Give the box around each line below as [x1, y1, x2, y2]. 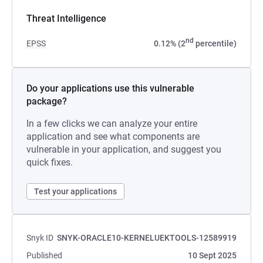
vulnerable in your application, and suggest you [26, 144, 221, 155]
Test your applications [34, 187, 117, 196]
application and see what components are [26, 131, 200, 142]
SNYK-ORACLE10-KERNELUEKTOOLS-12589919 [57, 233, 237, 242]
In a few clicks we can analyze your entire [26, 118, 197, 129]
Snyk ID [26, 233, 53, 242]
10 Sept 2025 [188, 251, 237, 260]
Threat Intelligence [26, 13, 106, 24]
